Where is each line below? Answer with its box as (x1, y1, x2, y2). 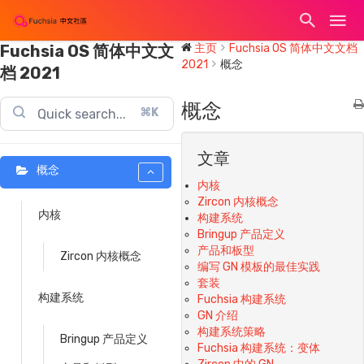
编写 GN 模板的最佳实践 (197, 260, 320, 275)
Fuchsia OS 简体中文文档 (229, 41, 357, 55)
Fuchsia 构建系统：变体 (197, 341, 320, 356)
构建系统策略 (197, 325, 266, 340)
